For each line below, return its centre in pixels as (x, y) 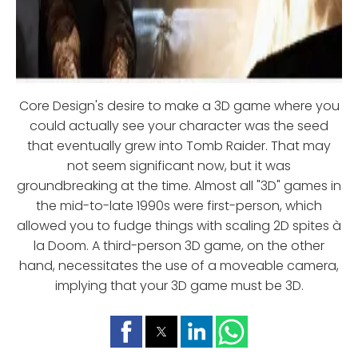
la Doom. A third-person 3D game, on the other (179, 246)
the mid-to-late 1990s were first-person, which (179, 206)
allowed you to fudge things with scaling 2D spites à (179, 226)
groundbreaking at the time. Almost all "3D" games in (179, 186)
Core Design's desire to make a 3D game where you (179, 106)
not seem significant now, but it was (179, 166)
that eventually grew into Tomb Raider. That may (179, 146)
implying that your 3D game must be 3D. (179, 286)
